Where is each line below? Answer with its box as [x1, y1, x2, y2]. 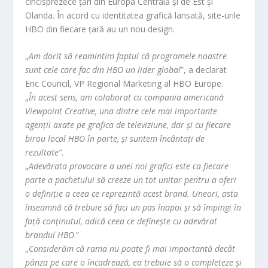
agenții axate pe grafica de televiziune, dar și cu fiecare [25, 119, 232, 131]
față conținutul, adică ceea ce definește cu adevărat [25, 215, 218, 227]
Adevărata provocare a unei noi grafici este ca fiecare [29, 160, 229, 172]
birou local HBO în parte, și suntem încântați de [25, 133, 205, 145]
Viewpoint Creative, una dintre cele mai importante [25, 105, 218, 117]
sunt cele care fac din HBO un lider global [25, 64, 181, 76]
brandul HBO [25, 229, 75, 241]
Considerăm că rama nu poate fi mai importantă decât [29, 243, 236, 255]
